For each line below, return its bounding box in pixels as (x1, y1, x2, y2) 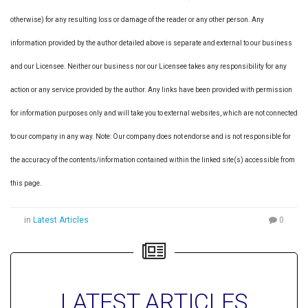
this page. (10, 179, 42, 187)
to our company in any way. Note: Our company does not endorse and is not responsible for (10, 133, 291, 140)
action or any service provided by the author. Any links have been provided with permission (10, 86, 292, 93)
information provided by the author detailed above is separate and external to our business (10, 39, 292, 47)
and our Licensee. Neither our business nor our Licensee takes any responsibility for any (10, 63, 287, 70)
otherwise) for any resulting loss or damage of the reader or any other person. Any (10, 16, 264, 23)
